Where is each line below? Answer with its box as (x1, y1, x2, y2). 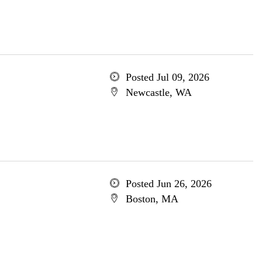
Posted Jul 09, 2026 (125, 71, 209, 83)
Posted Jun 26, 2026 (125, 178, 212, 189)
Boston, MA (125, 193, 178, 205)
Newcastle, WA (125, 87, 192, 98)
